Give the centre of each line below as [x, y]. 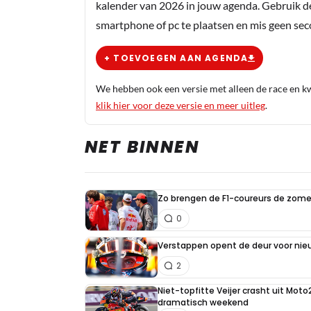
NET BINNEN [142, 147]
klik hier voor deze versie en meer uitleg [180, 105]
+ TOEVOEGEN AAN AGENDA [176, 58]
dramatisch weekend [203, 303]
